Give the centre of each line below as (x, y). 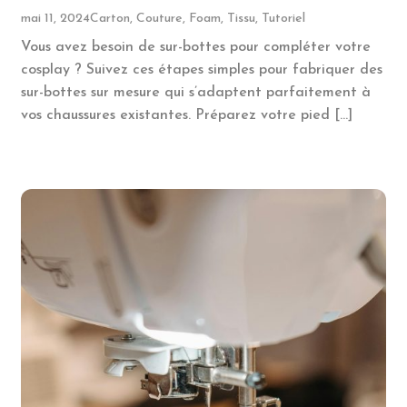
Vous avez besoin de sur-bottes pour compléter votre (195, 48)
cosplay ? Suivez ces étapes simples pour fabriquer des (201, 70)
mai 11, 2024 (55, 19)
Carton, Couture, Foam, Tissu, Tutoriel (197, 19)
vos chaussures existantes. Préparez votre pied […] (186, 116)
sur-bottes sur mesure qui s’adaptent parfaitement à (195, 93)
